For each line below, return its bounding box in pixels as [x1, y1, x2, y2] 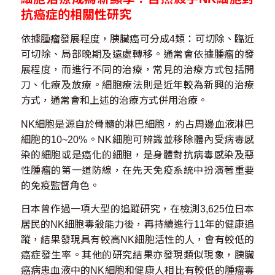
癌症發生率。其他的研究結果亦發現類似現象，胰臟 [20, 250, 255, 261]
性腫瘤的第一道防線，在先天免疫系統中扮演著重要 [20, 165, 255, 176]
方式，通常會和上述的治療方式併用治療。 [20, 95, 207, 106]
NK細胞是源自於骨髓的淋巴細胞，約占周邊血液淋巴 [20, 118, 255, 130]
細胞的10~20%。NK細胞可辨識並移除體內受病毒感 [20, 134, 255, 145]
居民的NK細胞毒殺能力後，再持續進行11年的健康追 [20, 219, 255, 230]
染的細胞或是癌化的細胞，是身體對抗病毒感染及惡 [20, 149, 255, 160]
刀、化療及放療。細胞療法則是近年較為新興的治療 [20, 80, 255, 90]
